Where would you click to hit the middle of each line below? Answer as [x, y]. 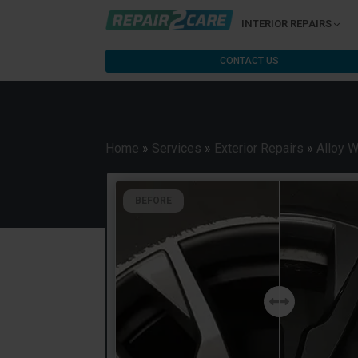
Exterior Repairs [259, 148]
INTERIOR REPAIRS [286, 24]
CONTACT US [249, 61]
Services [177, 148]
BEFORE [153, 201]
